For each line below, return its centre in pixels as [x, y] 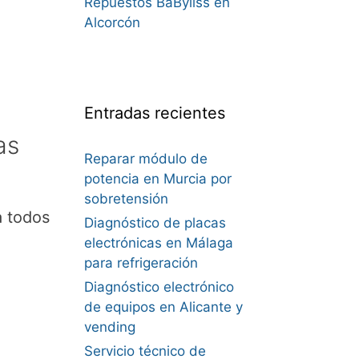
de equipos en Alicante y [163, 307]
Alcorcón [112, 22]
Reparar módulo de [145, 159]
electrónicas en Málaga [158, 243]
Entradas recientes [154, 113]
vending [109, 327]
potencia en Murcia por [157, 179]
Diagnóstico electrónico [159, 287]
